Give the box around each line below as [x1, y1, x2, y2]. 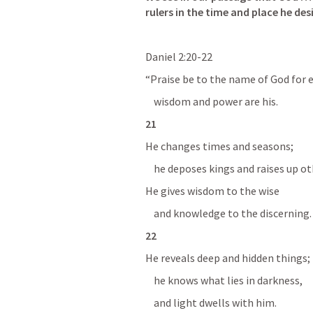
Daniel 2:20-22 [145, 50, 212, 64]
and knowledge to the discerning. [145, 206, 312, 220]
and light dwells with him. [145, 296, 281, 310]
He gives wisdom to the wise [145, 184, 279, 198]
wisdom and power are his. [145, 94, 278, 108]
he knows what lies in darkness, [145, 273, 303, 287]
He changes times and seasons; [145, 139, 293, 153]
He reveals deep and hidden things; [145, 251, 310, 265]
